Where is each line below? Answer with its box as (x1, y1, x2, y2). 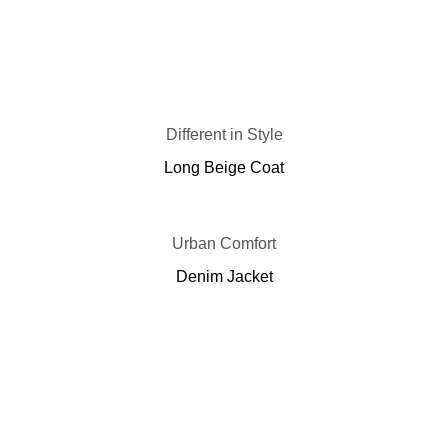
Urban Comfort (172, 234, 276, 252)
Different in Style (165, 125, 283, 143)
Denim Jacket (175, 267, 273, 285)
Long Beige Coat (164, 158, 284, 176)
